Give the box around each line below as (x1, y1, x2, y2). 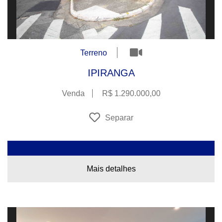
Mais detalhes (86, 165, 136, 173)
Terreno (80, 48, 107, 57)
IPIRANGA (87, 67, 135, 79)
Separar (105, 113, 133, 122)
